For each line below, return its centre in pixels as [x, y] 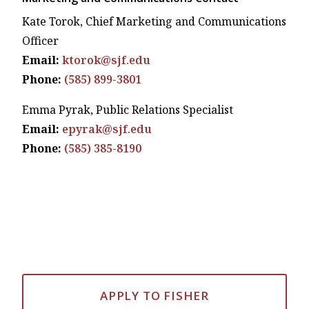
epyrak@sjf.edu [107, 129]
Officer [40, 41]
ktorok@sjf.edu [106, 60]
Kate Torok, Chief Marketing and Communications [154, 22]
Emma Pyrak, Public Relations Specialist [128, 110]
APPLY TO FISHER [154, 295]
